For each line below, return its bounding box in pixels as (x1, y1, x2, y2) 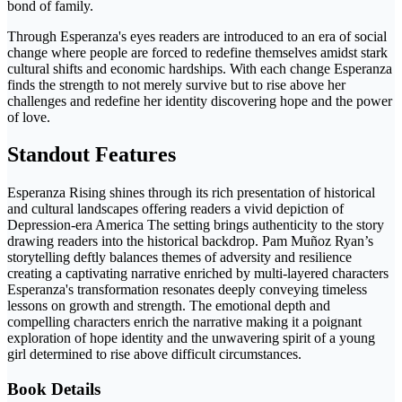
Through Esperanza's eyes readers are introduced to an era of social (7, 28, 387, 44)
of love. (7, 109, 50, 125)
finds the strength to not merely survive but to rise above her (7, 76, 345, 92)
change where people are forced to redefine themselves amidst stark (7, 44, 388, 60)
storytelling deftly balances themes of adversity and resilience (7, 249, 352, 266)
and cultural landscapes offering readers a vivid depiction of (7, 201, 344, 217)
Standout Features (7, 143, 176, 167)
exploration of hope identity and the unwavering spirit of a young (7, 330, 375, 346)
